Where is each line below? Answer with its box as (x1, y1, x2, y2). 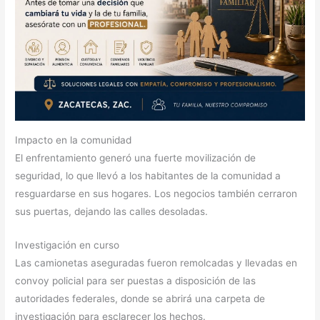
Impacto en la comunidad (15, 134, 132, 146)
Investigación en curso (15, 239, 120, 251)
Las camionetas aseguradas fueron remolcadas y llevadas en (15, 256, 298, 269)
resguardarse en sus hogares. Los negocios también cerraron (15, 187, 298, 199)
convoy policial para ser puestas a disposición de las (15, 274, 256, 286)
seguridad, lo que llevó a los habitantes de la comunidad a (15, 169, 281, 181)
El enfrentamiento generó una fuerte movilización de (15, 151, 256, 164)
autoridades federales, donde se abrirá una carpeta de (15, 292, 266, 304)
